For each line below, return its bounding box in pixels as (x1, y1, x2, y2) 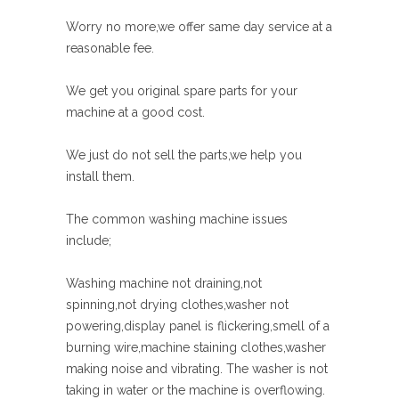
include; (66, 233, 111, 248)
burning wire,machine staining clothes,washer (66, 340, 326, 354)
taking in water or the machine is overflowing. (66, 383, 325, 397)
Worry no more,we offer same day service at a (66, 20, 332, 34)
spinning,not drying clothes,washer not (66, 297, 289, 312)
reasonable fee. (66, 41, 154, 55)
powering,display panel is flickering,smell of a (66, 319, 330, 333)
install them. (66, 169, 134, 183)
